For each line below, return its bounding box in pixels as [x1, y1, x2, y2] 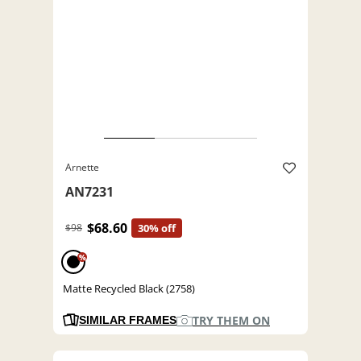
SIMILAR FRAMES [79, 313, 176, 327]
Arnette [65, 160, 99, 175]
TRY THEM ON [193, 313, 270, 329]
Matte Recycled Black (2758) [63, 281, 195, 297]
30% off [138, 221, 176, 236]
